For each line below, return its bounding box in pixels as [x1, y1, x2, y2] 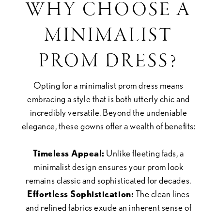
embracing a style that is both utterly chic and [27, 93, 190, 105]
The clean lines [134, 188, 190, 200]
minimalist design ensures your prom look [33, 161, 184, 172]
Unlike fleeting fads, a [104, 147, 184, 159]
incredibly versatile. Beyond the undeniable [30, 107, 187, 118]
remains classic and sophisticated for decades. [26, 174, 191, 186]
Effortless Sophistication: [27, 188, 134, 200]
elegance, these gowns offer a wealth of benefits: [21, 120, 196, 132]
